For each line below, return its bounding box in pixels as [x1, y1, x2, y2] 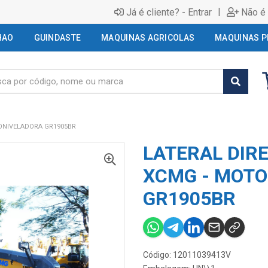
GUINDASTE [33, 33, 81, 42]
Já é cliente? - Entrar [126, 6, 212, 18]
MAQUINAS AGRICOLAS [101, 33, 195, 42]
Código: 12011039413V [143, 250, 231, 260]
